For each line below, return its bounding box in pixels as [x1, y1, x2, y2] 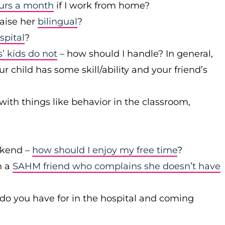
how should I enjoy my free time [32, 145, 177, 156]
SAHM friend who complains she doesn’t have [13, 161, 220, 172]
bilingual [38, 16, 77, 27]
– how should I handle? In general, [57, 48, 213, 59]
